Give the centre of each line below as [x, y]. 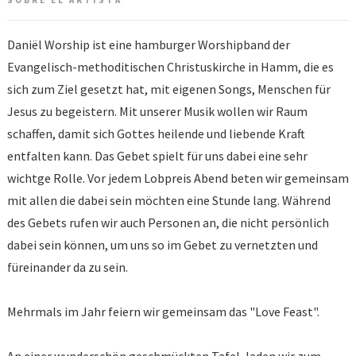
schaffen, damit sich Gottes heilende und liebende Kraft [156, 134]
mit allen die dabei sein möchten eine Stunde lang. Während [169, 201]
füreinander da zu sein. [68, 267]
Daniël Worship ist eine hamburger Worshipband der [149, 45]
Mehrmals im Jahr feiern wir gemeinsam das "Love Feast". [163, 312]
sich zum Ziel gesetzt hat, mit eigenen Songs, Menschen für [169, 89]
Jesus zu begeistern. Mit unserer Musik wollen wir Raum [157, 112]
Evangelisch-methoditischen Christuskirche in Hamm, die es [170, 67]
